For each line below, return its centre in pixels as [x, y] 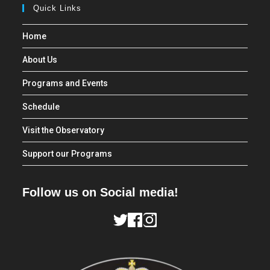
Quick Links [58, 8]
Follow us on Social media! [101, 193]
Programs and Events [65, 83]
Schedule [41, 107]
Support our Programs [67, 154]
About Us [40, 60]
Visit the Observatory [64, 130]
